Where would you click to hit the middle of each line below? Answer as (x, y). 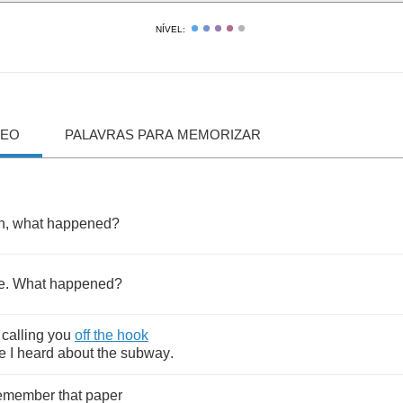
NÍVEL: (170, 29)
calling (23, 335)
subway (145, 353)
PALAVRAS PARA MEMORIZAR (163, 134)
